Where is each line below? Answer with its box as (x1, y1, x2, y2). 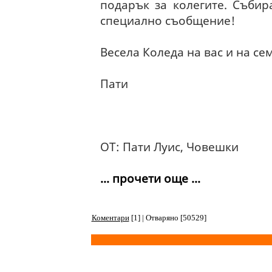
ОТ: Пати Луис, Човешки (100, 138, 239, 155)
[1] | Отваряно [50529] (129, 213, 206, 222)
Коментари (91, 213, 129, 222)
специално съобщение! (100, 12, 235, 29)
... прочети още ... (100, 170, 200, 186)
